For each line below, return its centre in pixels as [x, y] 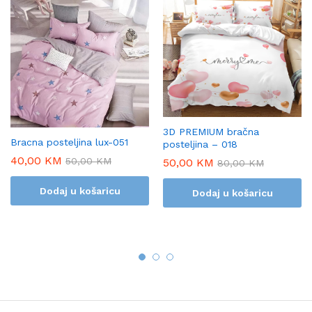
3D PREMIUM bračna [211, 132]
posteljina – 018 [200, 145]
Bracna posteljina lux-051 [69, 142]
